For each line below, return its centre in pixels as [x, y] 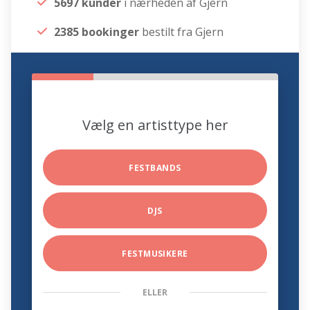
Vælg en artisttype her [155, 125]
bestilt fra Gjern [182, 32]
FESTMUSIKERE [155, 254]
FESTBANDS [155, 168]
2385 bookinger [97, 32]
